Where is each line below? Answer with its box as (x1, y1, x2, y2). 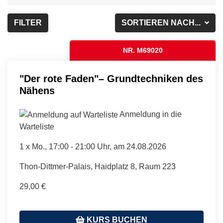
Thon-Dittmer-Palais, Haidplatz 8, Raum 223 (19, 162, 176, 171)
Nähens (19, 85, 55, 96)
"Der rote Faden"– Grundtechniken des (19, 73, 203, 84)
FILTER (14, 18, 42, 27)
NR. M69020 (122, 46, 163, 54)
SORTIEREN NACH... (121, 18, 203, 27)
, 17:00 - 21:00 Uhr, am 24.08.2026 (45, 142, 166, 151)
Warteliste (19, 122, 54, 131)
